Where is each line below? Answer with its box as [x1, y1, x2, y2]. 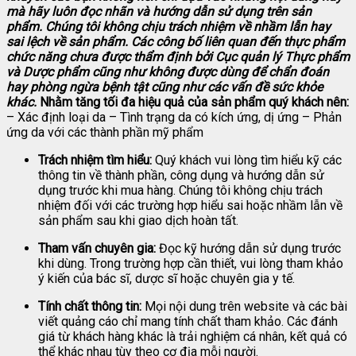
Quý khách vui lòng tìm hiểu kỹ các [152, 153, 342, 168]
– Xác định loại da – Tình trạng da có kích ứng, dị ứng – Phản [6, 110, 342, 126]
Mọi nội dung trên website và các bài [141, 299, 347, 315]
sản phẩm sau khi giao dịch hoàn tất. [38, 213, 238, 229]
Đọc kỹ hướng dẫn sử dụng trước [156, 241, 341, 257]
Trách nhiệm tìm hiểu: [38, 153, 152, 168]
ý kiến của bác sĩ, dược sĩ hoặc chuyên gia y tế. [38, 271, 295, 287]
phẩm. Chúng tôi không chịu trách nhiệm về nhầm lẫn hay [6, 19, 331, 35]
